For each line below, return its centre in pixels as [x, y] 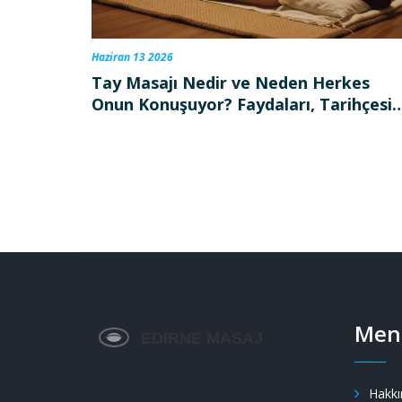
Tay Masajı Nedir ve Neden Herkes [231, 82]
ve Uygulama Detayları [184, 125]
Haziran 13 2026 [132, 57]
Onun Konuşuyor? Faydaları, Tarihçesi [242, 104]
